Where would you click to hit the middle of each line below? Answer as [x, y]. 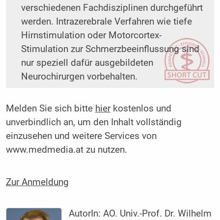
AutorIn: [86, 213]
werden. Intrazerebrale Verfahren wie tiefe [106, 22]
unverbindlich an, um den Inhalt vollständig [94, 123]
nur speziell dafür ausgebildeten [87, 63]
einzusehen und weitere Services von [81, 136]
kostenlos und [141, 109]
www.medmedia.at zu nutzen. [66, 150]
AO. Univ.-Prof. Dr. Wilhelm [158, 213]
